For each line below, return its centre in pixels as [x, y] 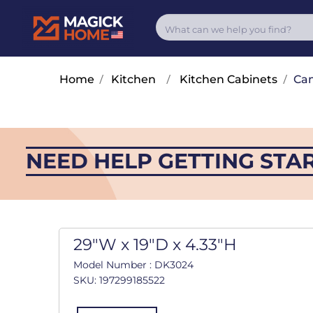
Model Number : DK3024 [133, 265]
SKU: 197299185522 [119, 281]
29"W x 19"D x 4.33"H [155, 245]
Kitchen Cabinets [228, 80]
